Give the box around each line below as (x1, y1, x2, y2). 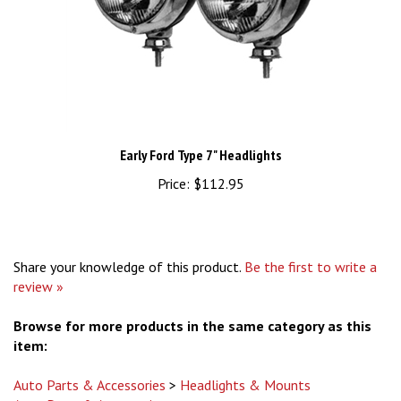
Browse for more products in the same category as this (13, 300, 371, 318)
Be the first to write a (244, 241, 377, 259)
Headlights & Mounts (180, 359, 311, 377)
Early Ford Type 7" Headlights (120, 129, 281, 147)
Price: (157, 158, 190, 175)
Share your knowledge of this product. (13, 241, 244, 259)
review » (13, 260, 64, 278)
